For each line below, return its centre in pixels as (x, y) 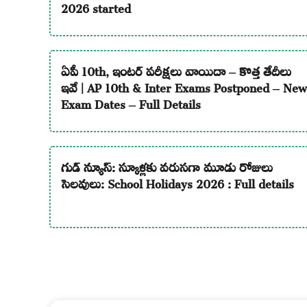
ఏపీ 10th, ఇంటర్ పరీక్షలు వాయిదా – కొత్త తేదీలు (176, 69)
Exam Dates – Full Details (131, 102)
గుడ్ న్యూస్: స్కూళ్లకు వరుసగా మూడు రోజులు (167, 165)
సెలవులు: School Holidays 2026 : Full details (177, 182)
